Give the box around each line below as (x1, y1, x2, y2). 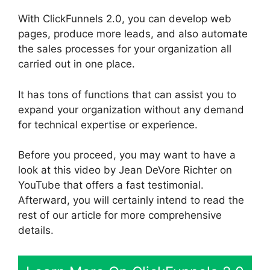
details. (18, 224, 54, 237)
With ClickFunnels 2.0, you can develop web (18, 13, 231, 25)
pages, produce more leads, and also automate (18, 28, 248, 40)
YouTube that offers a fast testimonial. (18, 179, 204, 192)
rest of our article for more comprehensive (18, 209, 222, 222)
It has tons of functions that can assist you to (18, 88, 236, 101)
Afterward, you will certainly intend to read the (18, 194, 244, 207)
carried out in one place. (18, 58, 135, 71)
